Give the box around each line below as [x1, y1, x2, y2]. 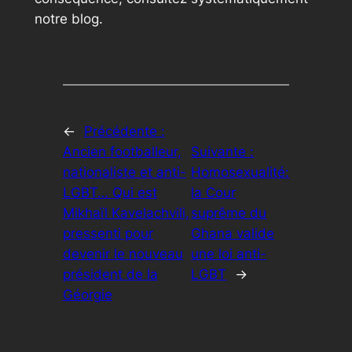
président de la [62, 266, 158, 282]
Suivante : [191, 143, 255, 159]
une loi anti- [191, 245, 267, 262]
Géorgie [62, 286, 112, 302]
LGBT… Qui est [62, 184, 157, 200]
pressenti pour [62, 225, 153, 241]
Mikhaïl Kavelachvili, [62, 204, 189, 221]
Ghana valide [191, 225, 275, 241]
